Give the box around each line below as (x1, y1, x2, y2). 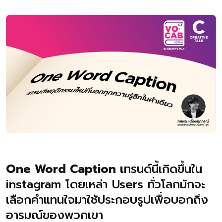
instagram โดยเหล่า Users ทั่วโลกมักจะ (6, 175, 205, 194)
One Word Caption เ (6, 160, 124, 178)
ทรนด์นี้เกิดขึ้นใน (124, 160, 202, 178)
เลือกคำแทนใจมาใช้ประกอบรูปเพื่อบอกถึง (6, 191, 208, 209)
